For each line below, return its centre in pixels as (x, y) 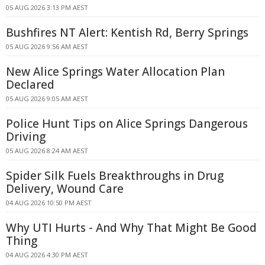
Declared (30, 85)
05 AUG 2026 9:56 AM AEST (47, 46)
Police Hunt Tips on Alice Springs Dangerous (127, 124)
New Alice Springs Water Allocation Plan (115, 72)
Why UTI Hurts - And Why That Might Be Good (131, 228)
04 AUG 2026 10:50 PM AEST (49, 203)
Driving (26, 137)
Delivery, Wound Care (65, 189)
